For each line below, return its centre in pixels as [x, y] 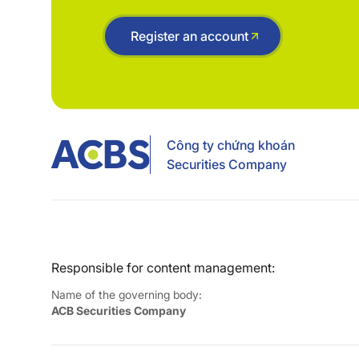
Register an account [190, 36]
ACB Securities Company [119, 310]
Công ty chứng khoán [231, 145]
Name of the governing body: [127, 294]
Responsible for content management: [163, 267]
